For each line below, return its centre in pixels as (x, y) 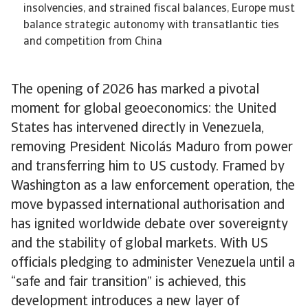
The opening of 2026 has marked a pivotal (135, 90)
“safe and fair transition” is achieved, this (129, 283)
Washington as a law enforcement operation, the (153, 186)
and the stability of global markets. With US (140, 244)
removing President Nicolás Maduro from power (152, 148)
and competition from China (93, 42)
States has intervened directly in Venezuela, (137, 129)
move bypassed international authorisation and (148, 206)
